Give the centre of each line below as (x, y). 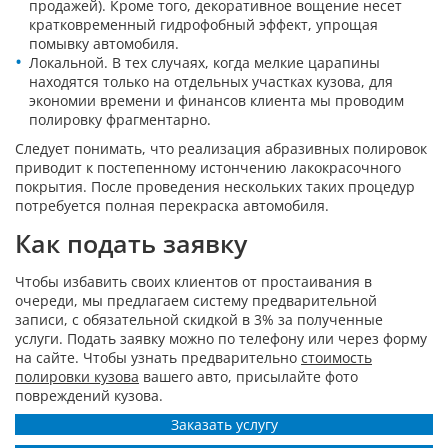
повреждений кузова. (89, 395)
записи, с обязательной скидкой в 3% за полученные (199, 319)
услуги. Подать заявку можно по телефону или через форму (221, 338)
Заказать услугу (224, 425)
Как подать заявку (131, 242)
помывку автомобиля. (104, 44)
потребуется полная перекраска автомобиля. (172, 205)
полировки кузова (77, 376)
